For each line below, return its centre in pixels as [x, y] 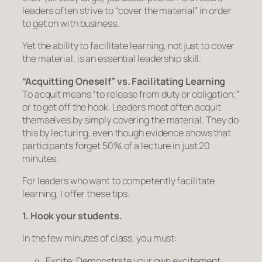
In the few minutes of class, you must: [100, 238]
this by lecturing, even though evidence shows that [127, 132]
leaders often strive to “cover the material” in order [127, 11]
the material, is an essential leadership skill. [112, 59]
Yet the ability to [56, 46]
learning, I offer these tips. [76, 193]
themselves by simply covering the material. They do [130, 120]
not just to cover [201, 46]
